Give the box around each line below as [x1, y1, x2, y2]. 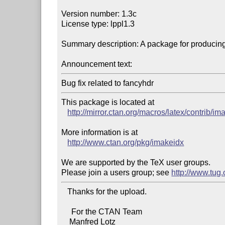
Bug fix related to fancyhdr [61, 78, 154, 87]
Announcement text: [61, 59, 133, 68]
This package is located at [61, 97, 157, 106]
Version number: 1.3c [61, 9, 137, 18]
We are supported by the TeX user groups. [61, 158, 211, 167]
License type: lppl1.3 [61, 19, 135, 28]
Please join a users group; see [61, 168, 172, 177]
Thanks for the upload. [61, 187, 68, 196]
